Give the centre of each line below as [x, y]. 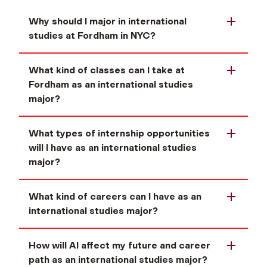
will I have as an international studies [113, 148]
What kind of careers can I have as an [115, 197]
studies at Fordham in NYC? [92, 36]
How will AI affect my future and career [119, 246]
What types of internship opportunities [119, 133]
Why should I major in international [108, 21]
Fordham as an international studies [111, 85]
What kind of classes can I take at [107, 70]
